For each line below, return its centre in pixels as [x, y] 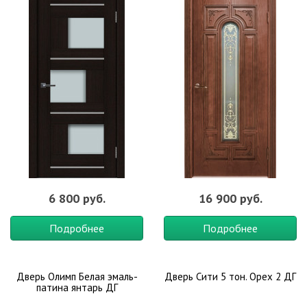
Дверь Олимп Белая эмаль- [77, 277]
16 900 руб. [230, 198]
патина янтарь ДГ [77, 287]
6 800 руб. [77, 198]
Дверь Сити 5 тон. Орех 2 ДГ [230, 277]
